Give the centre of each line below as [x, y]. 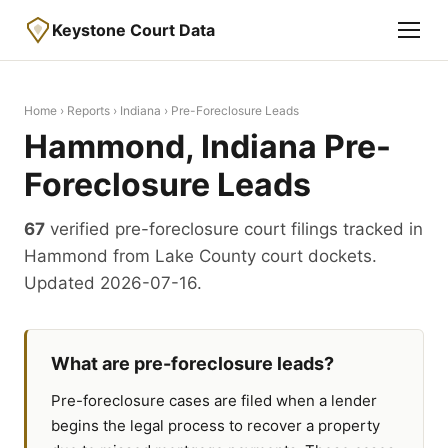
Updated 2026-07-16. [113, 283]
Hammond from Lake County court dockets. [200, 256]
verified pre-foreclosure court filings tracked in [234, 229]
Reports [88, 110]
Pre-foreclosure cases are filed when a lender [214, 400]
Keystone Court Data [133, 29]
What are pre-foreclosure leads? [192, 363]
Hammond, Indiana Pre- [207, 146]
